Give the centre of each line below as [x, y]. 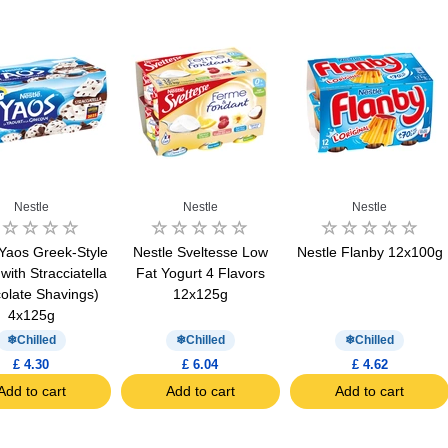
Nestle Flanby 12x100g [369, 251]
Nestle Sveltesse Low [200, 251]
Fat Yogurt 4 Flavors [200, 272]
